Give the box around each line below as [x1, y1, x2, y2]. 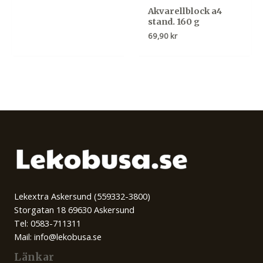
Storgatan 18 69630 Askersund [14, 204, 134, 216]
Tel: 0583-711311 [14, 217, 81, 230]
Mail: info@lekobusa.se [14, 231, 102, 243]
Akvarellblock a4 [147, 6, 222, 17]
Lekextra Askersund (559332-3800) [14, 190, 150, 203]
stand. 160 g [147, 16, 200, 28]
